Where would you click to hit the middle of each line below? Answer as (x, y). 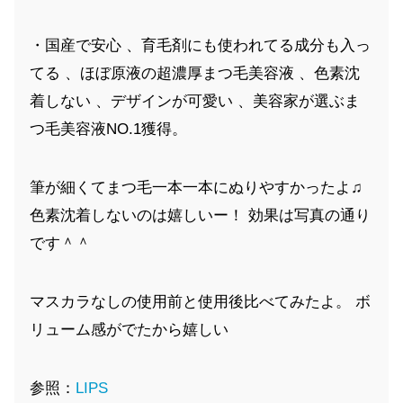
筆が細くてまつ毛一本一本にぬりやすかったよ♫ (196, 187)
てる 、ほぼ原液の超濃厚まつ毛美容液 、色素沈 (195, 73)
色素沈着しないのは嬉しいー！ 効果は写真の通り (200, 215)
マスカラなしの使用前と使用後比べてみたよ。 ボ (200, 301)
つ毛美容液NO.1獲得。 (108, 129)
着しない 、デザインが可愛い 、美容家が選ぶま (195, 101)
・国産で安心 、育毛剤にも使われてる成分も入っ (200, 45)
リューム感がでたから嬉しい (129, 329)
